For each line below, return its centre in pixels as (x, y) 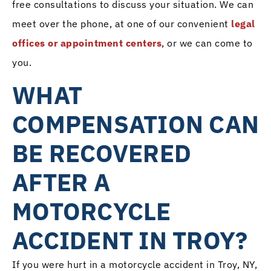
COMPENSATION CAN (135, 124)
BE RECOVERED (102, 153)
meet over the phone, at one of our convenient (122, 23)
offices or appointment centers (87, 43)
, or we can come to (207, 43)
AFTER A (61, 182)
